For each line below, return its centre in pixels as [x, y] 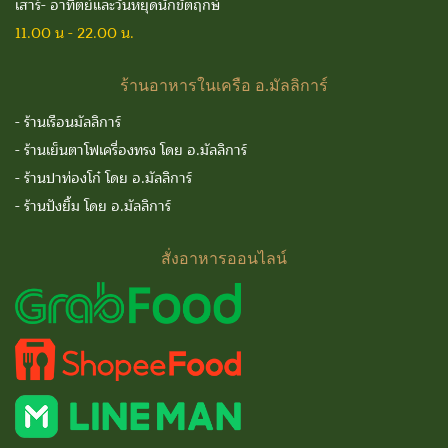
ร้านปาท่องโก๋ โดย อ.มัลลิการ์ [108, 178]
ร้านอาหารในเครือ [185, 85]
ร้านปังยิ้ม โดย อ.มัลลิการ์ [97, 206]
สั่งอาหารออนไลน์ [224, 258]
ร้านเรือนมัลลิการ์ [72, 122]
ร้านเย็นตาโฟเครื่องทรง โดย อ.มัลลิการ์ [135, 150]
